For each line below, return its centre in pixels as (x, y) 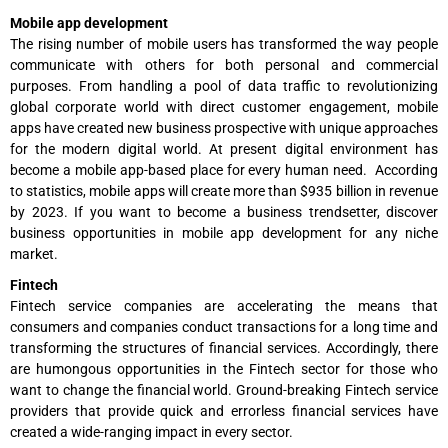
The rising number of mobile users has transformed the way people (224, 44)
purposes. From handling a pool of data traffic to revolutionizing (224, 86)
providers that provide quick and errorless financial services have (224, 411)
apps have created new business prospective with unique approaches (224, 128)
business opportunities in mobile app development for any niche (224, 233)
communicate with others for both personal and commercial (224, 65)
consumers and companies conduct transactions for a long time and (224, 327)
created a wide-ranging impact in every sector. (151, 432)
